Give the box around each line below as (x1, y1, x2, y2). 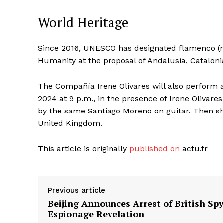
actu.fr (180, 144, 208, 154)
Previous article (48, 186, 105, 195)
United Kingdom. (38, 118, 102, 128)
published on (129, 144, 180, 154)
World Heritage (38, 13, 128, 32)
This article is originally (38, 144, 129, 154)
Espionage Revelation (48, 208, 144, 220)
